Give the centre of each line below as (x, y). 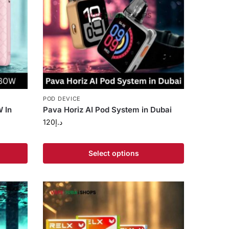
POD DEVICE (62, 99)
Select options (113, 153)
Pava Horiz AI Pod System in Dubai (108, 110)
